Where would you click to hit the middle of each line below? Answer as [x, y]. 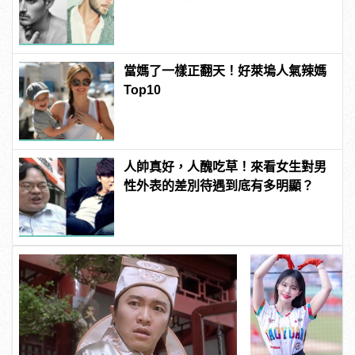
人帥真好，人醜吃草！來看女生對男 [225, 167]
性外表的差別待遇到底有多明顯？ [219, 186]
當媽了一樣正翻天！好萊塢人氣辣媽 [225, 71]
